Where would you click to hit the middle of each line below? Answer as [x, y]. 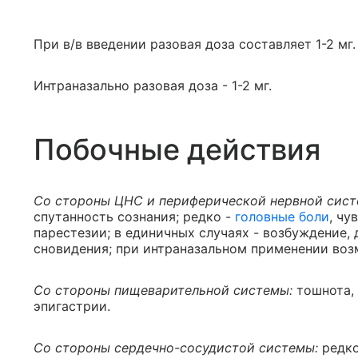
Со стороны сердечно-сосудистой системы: [176, 348]
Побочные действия [177, 150]
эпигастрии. [72, 306]
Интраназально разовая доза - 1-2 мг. [153, 86]
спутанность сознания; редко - [134, 217]
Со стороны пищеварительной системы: [163, 290]
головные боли [282, 217]
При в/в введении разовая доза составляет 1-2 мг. [195, 44]
